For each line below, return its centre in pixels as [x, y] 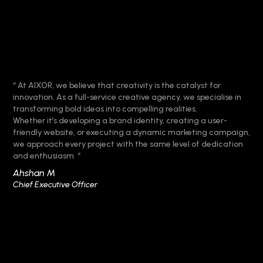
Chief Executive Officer [55, 185]
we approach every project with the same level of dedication [128, 144]
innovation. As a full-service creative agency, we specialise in [127, 97]
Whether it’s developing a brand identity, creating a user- [120, 121]
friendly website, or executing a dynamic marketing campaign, [131, 132]
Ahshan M [34, 173]
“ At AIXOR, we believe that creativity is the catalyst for [117, 85]
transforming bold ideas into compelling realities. [105, 109]
